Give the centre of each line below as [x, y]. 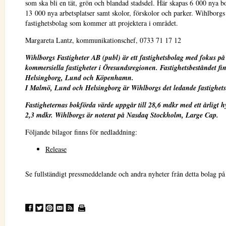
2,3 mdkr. [40, 115]
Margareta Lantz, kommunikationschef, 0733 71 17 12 [103, 40]
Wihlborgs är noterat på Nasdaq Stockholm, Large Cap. [137, 115]
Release [56, 149]
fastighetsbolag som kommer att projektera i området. [102, 23]
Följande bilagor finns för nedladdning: [81, 132]
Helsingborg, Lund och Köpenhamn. [79, 78]
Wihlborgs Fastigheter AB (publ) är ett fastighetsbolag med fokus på [125, 58]
